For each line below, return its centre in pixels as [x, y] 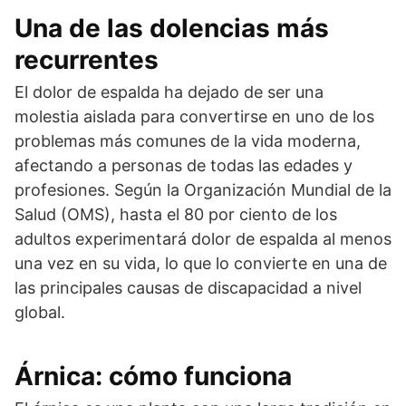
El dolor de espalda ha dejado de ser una [169, 92]
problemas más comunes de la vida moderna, [188, 141]
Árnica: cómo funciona [153, 377]
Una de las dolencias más [172, 29]
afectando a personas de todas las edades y [184, 166]
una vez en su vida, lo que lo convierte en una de [201, 264]
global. [40, 313]
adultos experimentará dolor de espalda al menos [203, 239]
